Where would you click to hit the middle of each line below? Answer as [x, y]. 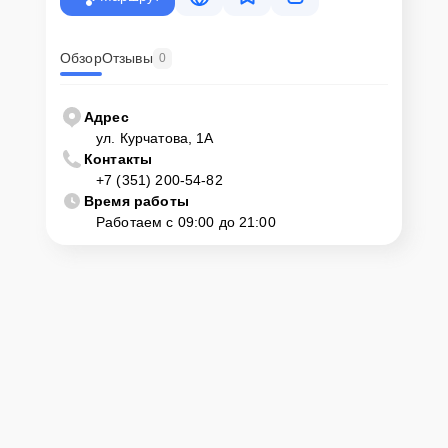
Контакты [118, 158]
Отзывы [127, 58]
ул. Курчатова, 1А [155, 137]
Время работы [136, 200]
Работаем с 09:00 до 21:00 [186, 221]
